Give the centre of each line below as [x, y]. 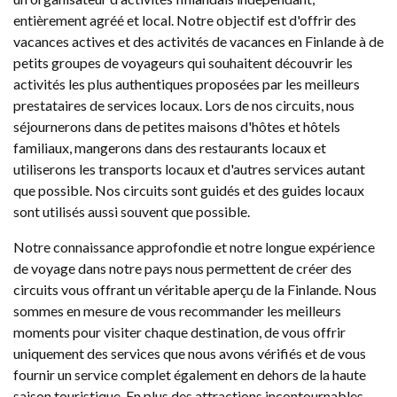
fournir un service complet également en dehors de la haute [190, 374]
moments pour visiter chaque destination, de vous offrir [179, 332]
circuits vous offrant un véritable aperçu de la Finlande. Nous [195, 289]
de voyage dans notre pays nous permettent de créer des [183, 268]
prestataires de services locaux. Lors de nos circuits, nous [184, 105]
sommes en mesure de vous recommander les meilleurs [177, 311]
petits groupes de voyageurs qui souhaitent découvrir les [183, 62]
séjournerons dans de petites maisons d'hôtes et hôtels [177, 126]
